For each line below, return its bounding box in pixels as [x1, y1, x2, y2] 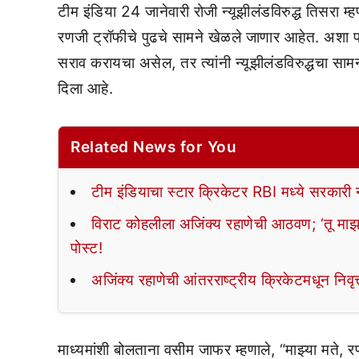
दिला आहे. [58, 79, 113, 98]
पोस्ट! [71, 239, 103, 257]
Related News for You [71, 138, 236, 156]
